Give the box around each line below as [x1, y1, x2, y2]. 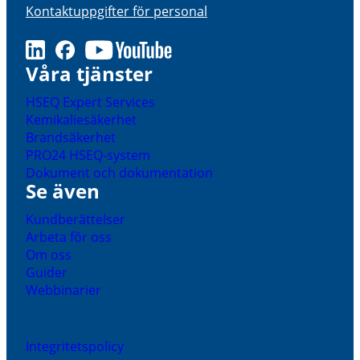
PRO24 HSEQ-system [26, 146, 150, 164]
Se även [26, 178, 100, 204]
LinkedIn [25, 39, 76, 57]
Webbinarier [26, 281, 101, 299]
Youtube [84, 39, 136, 57]
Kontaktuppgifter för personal [26, 2, 207, 20]
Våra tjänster [26, 60, 153, 87]
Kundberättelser [26, 211, 125, 228]
